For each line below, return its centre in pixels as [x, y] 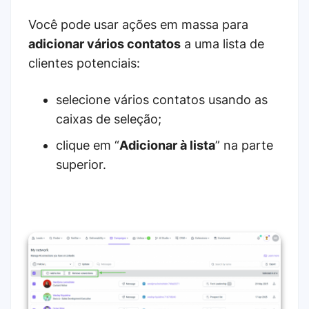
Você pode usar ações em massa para [138, 24]
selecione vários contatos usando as [162, 99]
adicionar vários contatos [104, 43]
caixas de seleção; [109, 119]
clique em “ [88, 145]
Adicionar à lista [167, 145]
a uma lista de [222, 43]
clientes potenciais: [84, 63]
